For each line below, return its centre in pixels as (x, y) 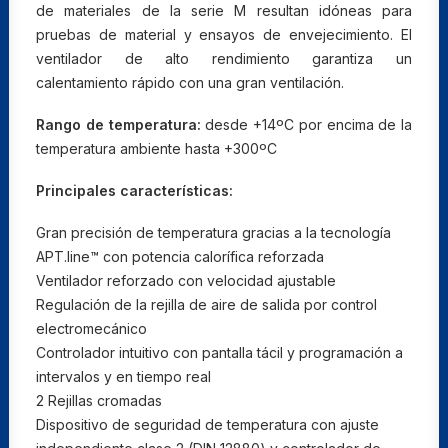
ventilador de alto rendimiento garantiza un (224, 58)
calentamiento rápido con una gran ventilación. (190, 82)
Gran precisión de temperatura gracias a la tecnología (213, 232)
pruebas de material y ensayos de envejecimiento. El (224, 34)
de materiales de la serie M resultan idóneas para (224, 10)
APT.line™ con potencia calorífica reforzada (180, 256)
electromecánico (91, 328)
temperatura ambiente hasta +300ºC (156, 148)
